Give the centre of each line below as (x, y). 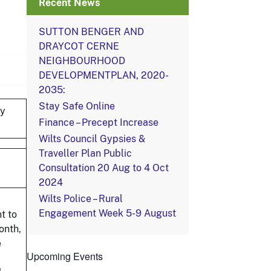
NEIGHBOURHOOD (82, 60)
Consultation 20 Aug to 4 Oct (104, 168)
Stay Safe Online (77, 106)
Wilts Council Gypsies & (92, 139)
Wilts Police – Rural (81, 199)
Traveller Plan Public (85, 154)
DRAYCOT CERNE (79, 46)
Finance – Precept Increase (99, 122)
